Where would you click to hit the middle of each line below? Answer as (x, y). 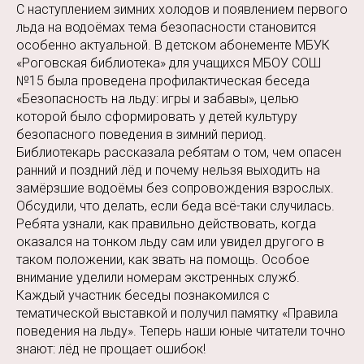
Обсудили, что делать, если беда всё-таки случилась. (175, 206)
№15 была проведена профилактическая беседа (163, 80)
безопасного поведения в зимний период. (141, 134)
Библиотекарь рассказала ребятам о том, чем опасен (179, 152)
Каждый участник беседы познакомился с (143, 295)
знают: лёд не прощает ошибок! (111, 349)
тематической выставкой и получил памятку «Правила (177, 313)
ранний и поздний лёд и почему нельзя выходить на (168, 170)
